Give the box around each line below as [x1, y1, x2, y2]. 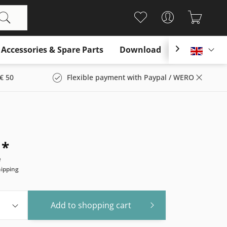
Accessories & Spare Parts [1, 44, 103, 55]
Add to [50, 200, 76, 211]
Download [120, 44, 161, 55]
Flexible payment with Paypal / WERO [67, 72, 194, 82]
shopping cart [78, 200, 131, 211]
